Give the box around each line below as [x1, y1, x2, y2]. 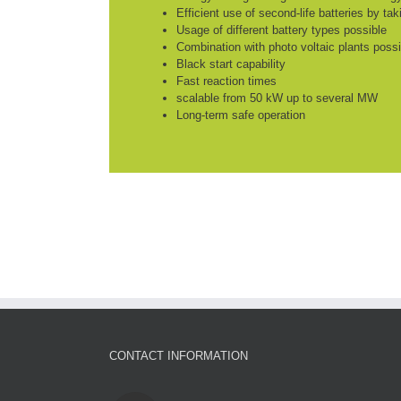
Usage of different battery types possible [176, 23, 387, 37]
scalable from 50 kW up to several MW [176, 91, 378, 105]
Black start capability [176, 57, 286, 71]
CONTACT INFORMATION [109, 349, 248, 363]
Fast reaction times [176, 74, 277, 88]
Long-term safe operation [176, 108, 305, 122]
